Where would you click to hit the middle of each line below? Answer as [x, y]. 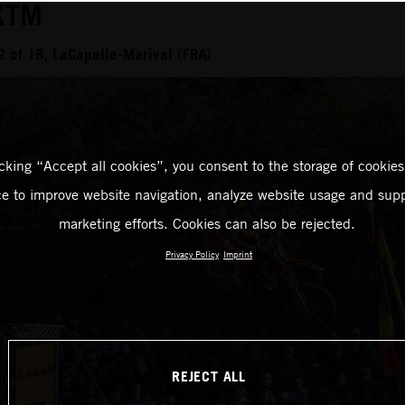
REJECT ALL [209, 376]
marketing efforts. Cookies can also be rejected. [207, 223]
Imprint [238, 254]
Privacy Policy [192, 254]
